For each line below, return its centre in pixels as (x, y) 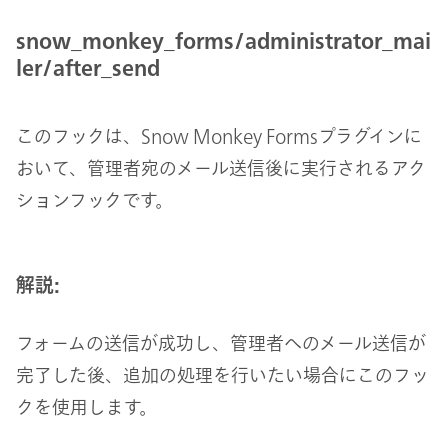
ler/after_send (88, 67)
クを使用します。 (86, 406)
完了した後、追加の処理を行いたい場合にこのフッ (222, 374)
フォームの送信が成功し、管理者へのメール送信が (221, 342)
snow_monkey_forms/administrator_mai (223, 40)
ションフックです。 (94, 200)
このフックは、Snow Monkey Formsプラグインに (219, 136)
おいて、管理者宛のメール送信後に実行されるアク (221, 168)
